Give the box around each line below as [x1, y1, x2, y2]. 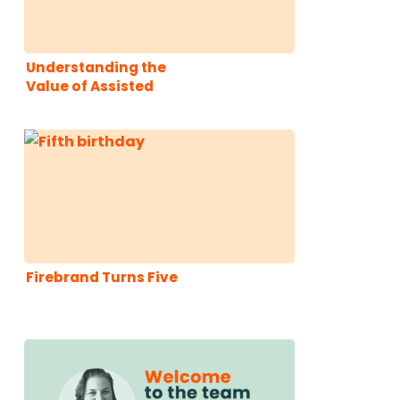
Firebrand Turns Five [26, 267, 179, 287]
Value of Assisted [26, 76, 154, 96]
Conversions [26, 95, 121, 114]
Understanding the [26, 57, 167, 77]
